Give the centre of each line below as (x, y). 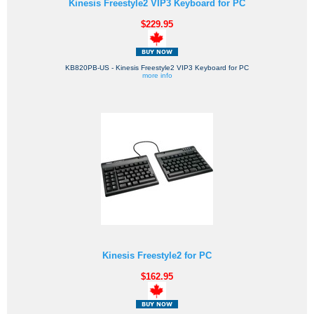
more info (157, 76)
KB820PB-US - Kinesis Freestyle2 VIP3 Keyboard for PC (157, 68)
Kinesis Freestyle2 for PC (157, 256)
